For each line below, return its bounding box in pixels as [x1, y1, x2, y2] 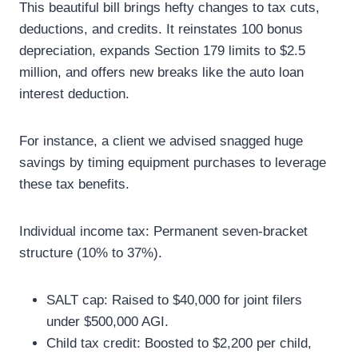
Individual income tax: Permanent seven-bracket [19, 224, 308, 239]
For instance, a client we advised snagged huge [19, 133, 303, 149]
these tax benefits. [19, 177, 129, 192]
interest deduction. [19, 86, 129, 101]
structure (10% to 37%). [19, 245, 162, 261]
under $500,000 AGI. [46, 314, 169, 329]
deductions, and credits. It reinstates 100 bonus [19, 22, 303, 37]
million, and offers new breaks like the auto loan [19, 65, 304, 80]
